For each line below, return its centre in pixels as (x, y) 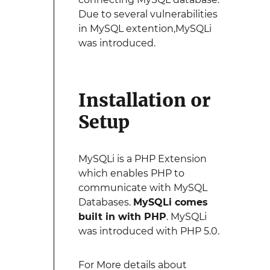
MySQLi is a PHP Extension (142, 159)
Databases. (105, 202)
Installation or (144, 100)
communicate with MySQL (143, 188)
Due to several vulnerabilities (148, 14)
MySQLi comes (170, 202)
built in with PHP (122, 217)
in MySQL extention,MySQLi (145, 29)
